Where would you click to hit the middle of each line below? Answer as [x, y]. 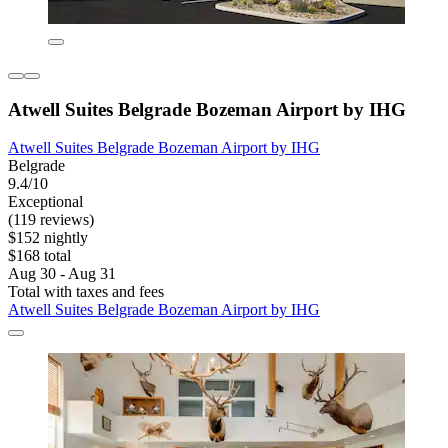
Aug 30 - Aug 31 [62, 274]
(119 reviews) [51, 220]
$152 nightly [48, 238]
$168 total [39, 256]
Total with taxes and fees [86, 292]
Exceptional [45, 202]
